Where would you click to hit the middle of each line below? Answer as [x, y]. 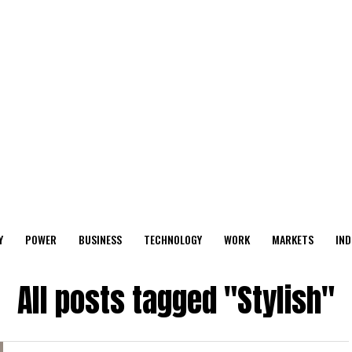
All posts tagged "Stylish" [176, 300]
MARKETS [293, 239]
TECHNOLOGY [173, 239]
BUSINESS [100, 239]
